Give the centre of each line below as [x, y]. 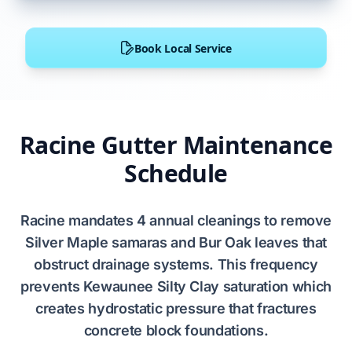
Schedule [176, 173]
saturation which [275, 286]
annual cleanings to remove [239, 220]
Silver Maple [66, 242]
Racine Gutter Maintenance [176, 145]
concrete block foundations [174, 330]
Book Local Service [183, 48]
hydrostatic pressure [157, 308]
